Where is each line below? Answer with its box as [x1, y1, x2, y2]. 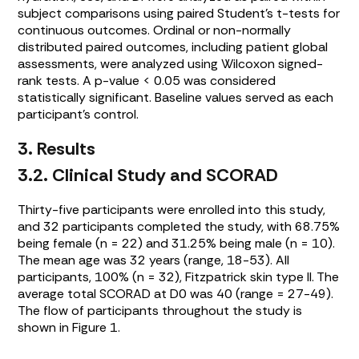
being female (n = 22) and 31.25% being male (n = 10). [18, 235, 336, 252]
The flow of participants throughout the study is [18, 302, 303, 320]
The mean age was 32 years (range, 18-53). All [18, 252, 290, 269]
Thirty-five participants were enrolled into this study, [18, 201, 326, 219]
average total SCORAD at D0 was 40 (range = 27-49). [18, 285, 334, 303]
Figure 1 [72, 319, 119, 337]
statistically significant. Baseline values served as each [18, 89, 334, 107]
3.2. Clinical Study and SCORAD [18, 163, 279, 188]
